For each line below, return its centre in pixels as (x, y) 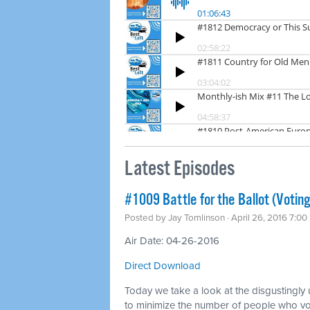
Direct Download (163, 265)
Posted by (146, 218)
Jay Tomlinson (197, 218)
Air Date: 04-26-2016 (172, 240)
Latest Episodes (180, 169)
